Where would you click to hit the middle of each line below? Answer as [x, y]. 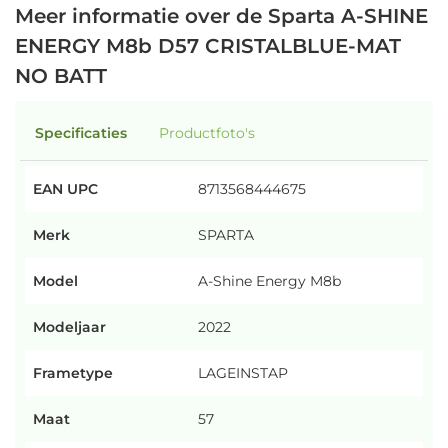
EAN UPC [65, 189]
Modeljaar [69, 327]
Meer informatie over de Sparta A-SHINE [221, 16]
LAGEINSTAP [243, 373]
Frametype [73, 373]
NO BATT [61, 76]
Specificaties [81, 133]
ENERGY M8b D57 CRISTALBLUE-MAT [208, 46]
